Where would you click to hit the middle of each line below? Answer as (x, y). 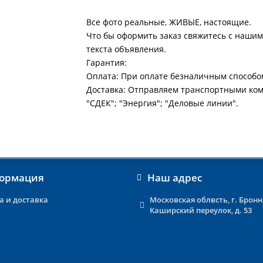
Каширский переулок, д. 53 (201, 210)
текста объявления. (127, 49)
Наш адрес (174, 178)
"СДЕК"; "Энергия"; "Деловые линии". (163, 103)
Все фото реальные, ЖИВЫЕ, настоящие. (169, 22)
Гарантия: (107, 63)
